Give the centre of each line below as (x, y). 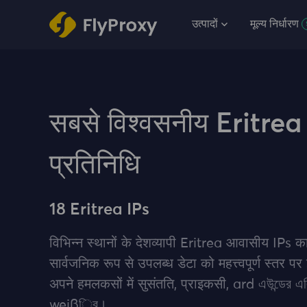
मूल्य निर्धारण (274, 24)
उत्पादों (205, 24)
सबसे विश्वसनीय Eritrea (175, 125)
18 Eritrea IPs (99, 210)
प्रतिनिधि (95, 166)
